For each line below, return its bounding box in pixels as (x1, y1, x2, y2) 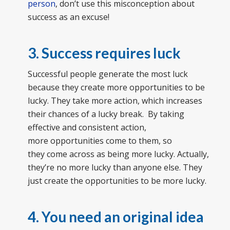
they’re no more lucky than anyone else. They (27, 162, 202, 174)
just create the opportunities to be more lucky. (27, 175, 206, 187)
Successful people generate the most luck (27, 68, 188, 80)
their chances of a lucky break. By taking (27, 108, 184, 120)
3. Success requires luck (27, 44, 181, 62)
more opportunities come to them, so (27, 135, 172, 147)
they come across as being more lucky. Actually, (27, 148, 209, 160)
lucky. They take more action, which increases (27, 95, 202, 107)
